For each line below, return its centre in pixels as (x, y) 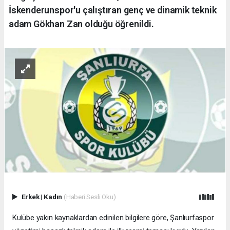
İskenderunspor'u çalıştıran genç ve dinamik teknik (113, 10)
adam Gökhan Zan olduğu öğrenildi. (81, 24)
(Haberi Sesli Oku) (90, 196)
